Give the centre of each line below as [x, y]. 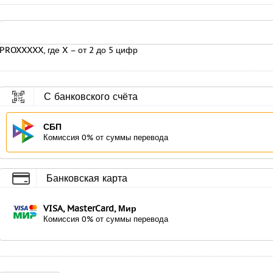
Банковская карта [87, 178]
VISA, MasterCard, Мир [90, 208]
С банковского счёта [91, 96]
